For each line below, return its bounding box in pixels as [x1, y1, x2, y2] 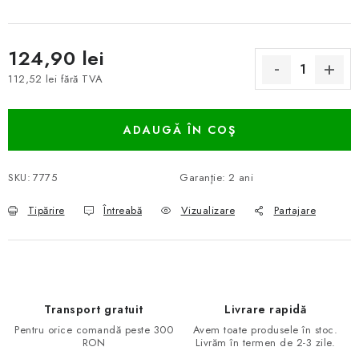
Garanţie [179, 170, 222, 185]
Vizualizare [180, 203, 235, 218]
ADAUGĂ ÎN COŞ [123, 122, 236, 138]
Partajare [273, 203, 316, 218]
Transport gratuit [44, 301, 143, 317]
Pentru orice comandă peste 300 [14, 322, 173, 337]
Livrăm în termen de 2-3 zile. [195, 335, 336, 350]
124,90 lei [8, 43, 104, 72]
